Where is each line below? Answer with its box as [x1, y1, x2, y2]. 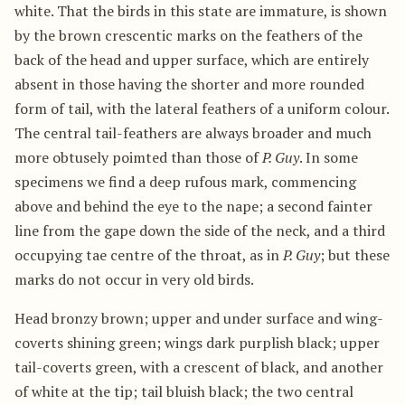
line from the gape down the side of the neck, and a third [14, 221, 385, 241]
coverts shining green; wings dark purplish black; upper [14, 333, 380, 353]
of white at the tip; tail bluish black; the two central [14, 381, 353, 402]
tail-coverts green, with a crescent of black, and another [14, 357, 383, 378]
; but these [320, 245, 390, 266]
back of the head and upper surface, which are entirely [14, 50, 369, 71]
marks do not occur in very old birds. [14, 269, 254, 290]
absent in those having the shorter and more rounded [14, 74, 364, 95]
